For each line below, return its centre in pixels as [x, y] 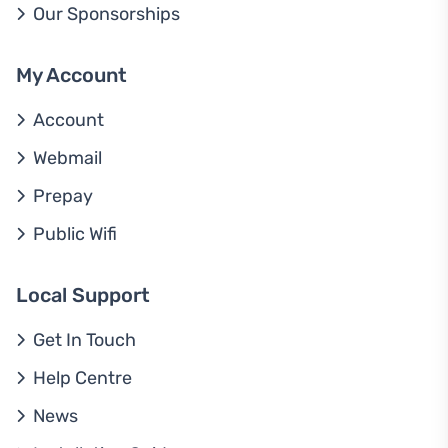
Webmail [67, 158]
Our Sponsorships [106, 14]
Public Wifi [75, 234]
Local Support [83, 295]
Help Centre [82, 378]
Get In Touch [84, 340]
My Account [71, 75]
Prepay [63, 196]
